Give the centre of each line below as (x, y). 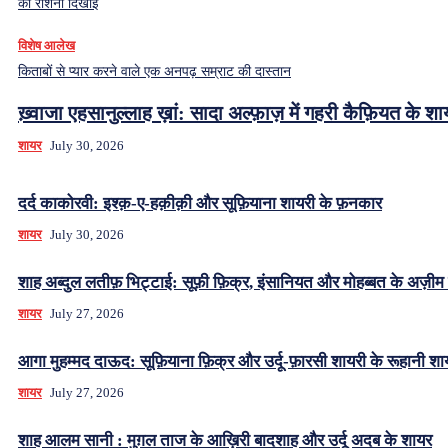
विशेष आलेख (46, 45)
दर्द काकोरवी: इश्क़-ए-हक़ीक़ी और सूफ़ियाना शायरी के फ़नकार (200, 203)
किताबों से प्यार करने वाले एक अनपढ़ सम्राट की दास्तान (154, 71)
